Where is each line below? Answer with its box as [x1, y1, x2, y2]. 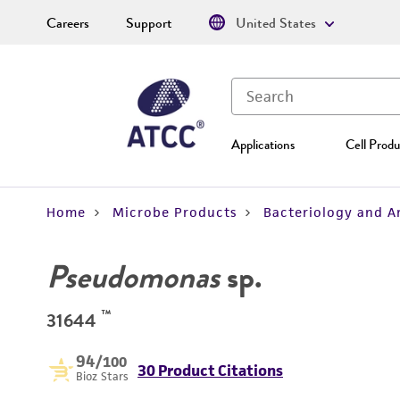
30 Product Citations [137, 361, 283, 380]
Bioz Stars [76, 369, 129, 384]
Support [126, 12, 172, 34]
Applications [231, 135, 295, 154]
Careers [46, 12, 89, 34]
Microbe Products [112, 204, 237, 221]
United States [236, 12, 316, 34]
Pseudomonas [46, 254, 220, 300]
